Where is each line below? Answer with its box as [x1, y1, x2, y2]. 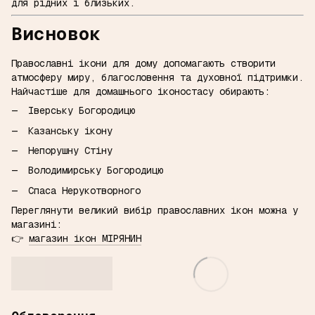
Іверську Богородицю [28, 104, 135, 117]
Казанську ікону [28, 124, 112, 137]
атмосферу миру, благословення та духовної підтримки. [11, 71, 304, 84]
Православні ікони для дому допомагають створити [11, 57, 276, 70]
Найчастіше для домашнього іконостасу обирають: [11, 85, 270, 98]
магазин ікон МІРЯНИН [29, 232, 141, 245]
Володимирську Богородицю [28, 164, 163, 177]
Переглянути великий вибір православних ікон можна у [11, 204, 298, 217]
